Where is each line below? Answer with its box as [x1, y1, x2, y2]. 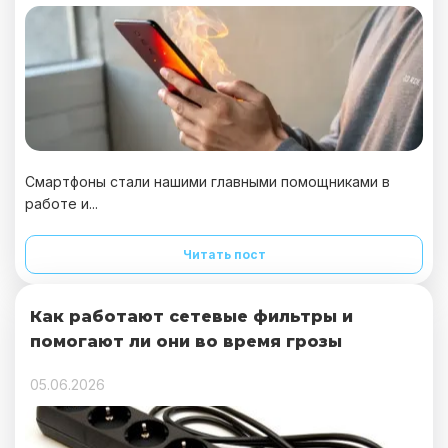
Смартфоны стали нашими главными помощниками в [25, 173, 390, 190]
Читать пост [182, 247, 266, 262]
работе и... [25, 195, 98, 212]
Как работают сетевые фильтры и [30, 307, 353, 326]
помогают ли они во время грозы [30, 332, 342, 351]
